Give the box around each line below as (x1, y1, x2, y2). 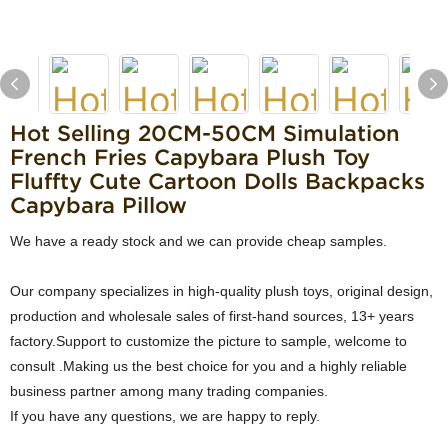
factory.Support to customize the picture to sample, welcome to (10, 333, 407, 349)
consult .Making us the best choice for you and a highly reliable (10, 358, 407, 374)
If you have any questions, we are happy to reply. (10, 408, 344, 424)
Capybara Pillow (10, 193, 187, 217)
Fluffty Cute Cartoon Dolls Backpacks (10, 169, 425, 193)
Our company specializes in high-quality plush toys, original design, (10, 283, 433, 299)
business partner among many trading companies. (10, 383, 328, 399)
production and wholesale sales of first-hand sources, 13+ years (10, 308, 418, 324)
